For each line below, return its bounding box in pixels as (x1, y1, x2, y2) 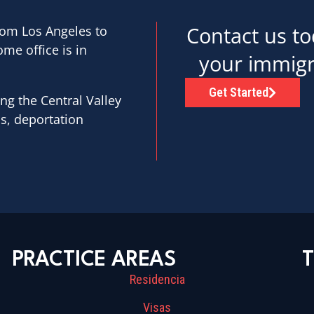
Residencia (129, 271, 185, 287)
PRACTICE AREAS (11, 250, 176, 271)
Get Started (209, 84, 269, 100)
